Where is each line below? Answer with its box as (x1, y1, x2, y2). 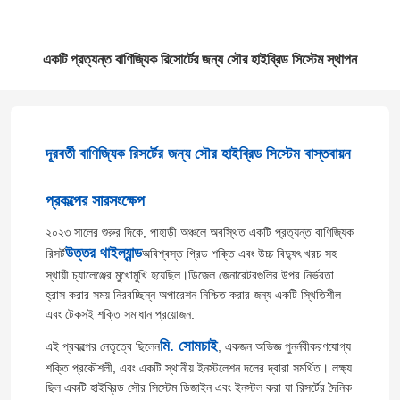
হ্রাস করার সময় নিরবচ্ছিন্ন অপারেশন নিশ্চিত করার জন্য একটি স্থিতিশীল (45, 287, 341, 303)
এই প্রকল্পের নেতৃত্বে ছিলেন (45, 339, 160, 354)
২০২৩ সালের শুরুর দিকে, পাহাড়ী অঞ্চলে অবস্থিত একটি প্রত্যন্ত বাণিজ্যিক (45, 225, 354, 240)
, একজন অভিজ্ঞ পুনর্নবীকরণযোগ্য (217, 339, 351, 354)
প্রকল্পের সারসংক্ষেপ (45, 192, 145, 211)
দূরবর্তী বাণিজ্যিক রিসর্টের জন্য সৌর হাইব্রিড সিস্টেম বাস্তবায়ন (45, 146, 351, 163)
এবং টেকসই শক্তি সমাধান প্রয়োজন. (45, 307, 195, 322)
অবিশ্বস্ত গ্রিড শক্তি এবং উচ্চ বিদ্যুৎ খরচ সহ (141, 246, 337, 262)
